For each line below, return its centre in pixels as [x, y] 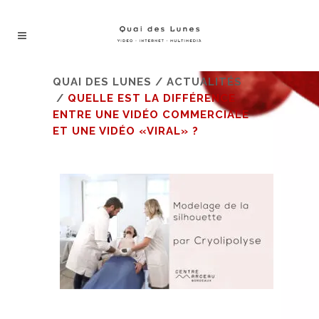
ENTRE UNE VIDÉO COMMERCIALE [151, 115]
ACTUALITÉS [204, 82]
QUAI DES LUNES [102, 82]
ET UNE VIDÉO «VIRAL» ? [126, 131]
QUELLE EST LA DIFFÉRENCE [152, 98]
